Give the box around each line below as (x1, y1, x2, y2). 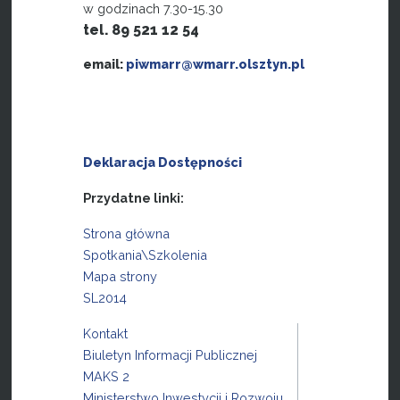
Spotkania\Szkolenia (83, 246, 208, 262)
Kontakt (83, 325, 129, 341)
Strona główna (83, 225, 171, 241)
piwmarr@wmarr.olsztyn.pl (126, 55, 305, 71)
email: (83, 55, 127, 71)
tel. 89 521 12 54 (83, 21, 200, 38)
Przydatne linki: (83, 189, 185, 205)
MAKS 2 (83, 368, 130, 384)
